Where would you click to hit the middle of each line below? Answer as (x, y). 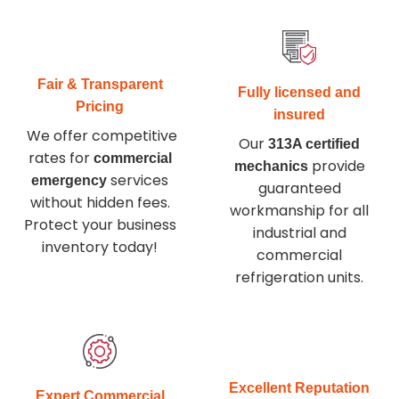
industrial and (299, 233)
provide (336, 167)
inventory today (98, 247)
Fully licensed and (299, 93)
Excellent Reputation (299, 387)
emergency (69, 180)
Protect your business (100, 224)
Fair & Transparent (100, 84)
